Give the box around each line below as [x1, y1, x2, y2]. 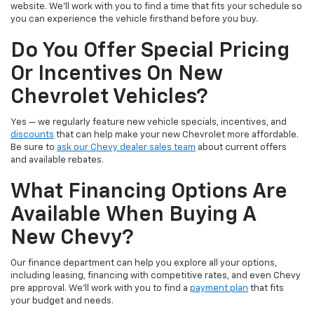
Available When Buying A [11, 204, 256, 226]
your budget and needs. [11, 296, 114, 306]
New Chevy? [11, 227, 134, 249]
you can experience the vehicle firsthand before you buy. [11, 14, 258, 24]
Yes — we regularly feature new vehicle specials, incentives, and [11, 117, 287, 127]
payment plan [190, 283, 248, 293]
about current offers [196, 142, 287, 152]
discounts [11, 130, 54, 139]
